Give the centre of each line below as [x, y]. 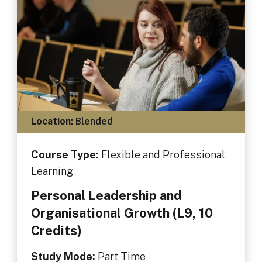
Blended [93, 122]
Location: [52, 122]
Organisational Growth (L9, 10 [122, 213]
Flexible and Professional [163, 154]
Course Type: [66, 154]
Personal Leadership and [106, 196]
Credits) [56, 231]
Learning [52, 171]
